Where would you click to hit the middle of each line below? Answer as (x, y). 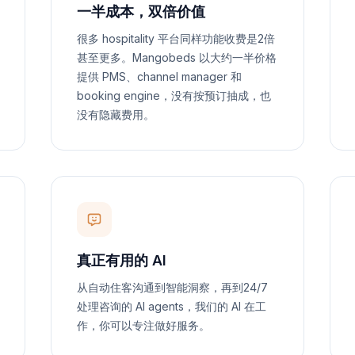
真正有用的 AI (122, 260)
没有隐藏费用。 (116, 115)
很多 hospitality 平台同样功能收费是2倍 (176, 38)
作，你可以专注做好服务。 (143, 325)
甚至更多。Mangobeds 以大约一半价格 (177, 57)
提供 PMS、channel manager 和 (159, 76)
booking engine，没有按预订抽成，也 (174, 95)
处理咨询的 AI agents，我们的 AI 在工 (172, 306)
